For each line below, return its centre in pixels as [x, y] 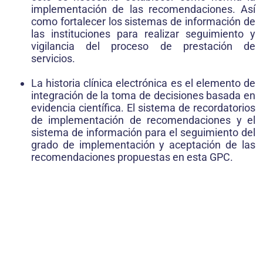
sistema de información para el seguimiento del [143, 133]
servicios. [53, 59]
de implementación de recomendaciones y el [143, 120]
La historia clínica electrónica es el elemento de [143, 83]
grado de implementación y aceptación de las [143, 145]
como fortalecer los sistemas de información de [143, 22]
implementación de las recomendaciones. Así [143, 9]
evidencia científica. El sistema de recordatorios [143, 108]
